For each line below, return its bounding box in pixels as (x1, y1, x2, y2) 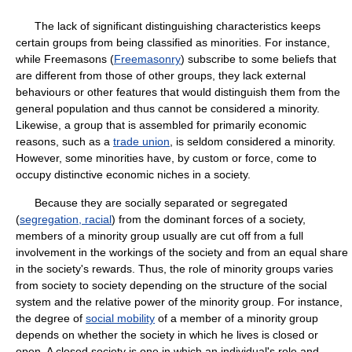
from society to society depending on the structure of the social (16, 279, 327, 291)
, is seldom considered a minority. (170, 135, 335, 148)
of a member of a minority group (155, 312, 318, 324)
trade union (113, 135, 170, 148)
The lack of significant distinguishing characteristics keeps (16, 20, 321, 32)
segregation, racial (20, 213, 112, 225)
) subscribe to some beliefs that (181, 53, 336, 65)
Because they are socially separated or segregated (16, 196, 288, 209)
